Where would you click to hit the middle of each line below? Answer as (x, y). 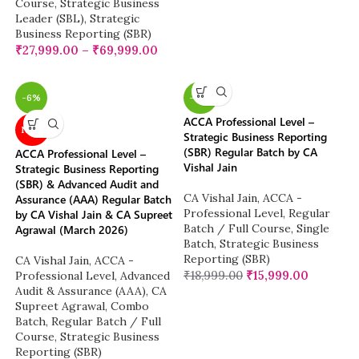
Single (313, 229)
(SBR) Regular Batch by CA (250, 152)
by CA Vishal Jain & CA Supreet (94, 215)
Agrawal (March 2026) (72, 230)
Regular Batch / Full (107, 322)
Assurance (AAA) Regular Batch (94, 200)
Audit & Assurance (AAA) (81, 291)
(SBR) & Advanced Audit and (87, 184)
